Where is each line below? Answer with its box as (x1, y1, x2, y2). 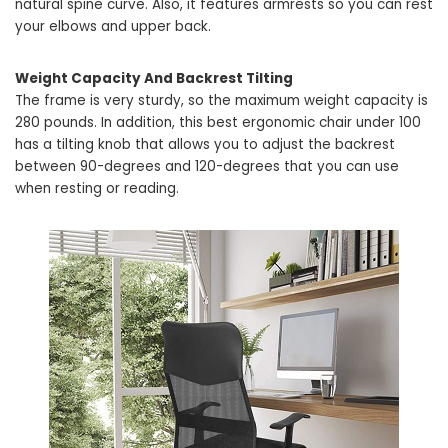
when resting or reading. (15, 179, 179, 198)
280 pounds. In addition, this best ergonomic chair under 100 (15, 113, 421, 132)
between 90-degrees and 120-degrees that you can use (15, 157, 399, 176)
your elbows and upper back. (15, 17, 211, 36)
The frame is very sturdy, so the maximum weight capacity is (15, 91, 428, 110)
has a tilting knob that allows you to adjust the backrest (15, 135, 395, 154)
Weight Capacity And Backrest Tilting (15, 69, 293, 88)
